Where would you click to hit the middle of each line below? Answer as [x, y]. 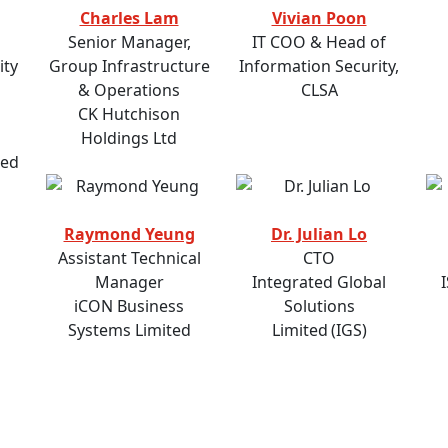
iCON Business [129, 306]
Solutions [319, 306]
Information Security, [319, 66]
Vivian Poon [319, 18]
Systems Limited [129, 330]
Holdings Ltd [129, 138]
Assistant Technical [129, 258]
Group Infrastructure [129, 66]
